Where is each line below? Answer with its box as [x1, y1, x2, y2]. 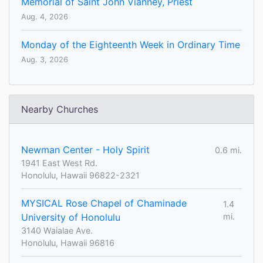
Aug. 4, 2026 [21, 12, 68, 22]
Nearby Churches [21, 103, 98, 116]
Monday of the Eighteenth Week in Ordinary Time [21, 39, 240, 51]
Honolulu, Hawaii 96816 [21, 238, 114, 248]
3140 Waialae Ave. [21, 225, 93, 236]
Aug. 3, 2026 [21, 55, 68, 65]
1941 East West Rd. [21, 158, 97, 168]
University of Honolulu [21, 211, 120, 224]
